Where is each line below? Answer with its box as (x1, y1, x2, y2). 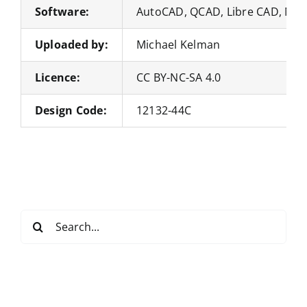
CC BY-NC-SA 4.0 (136, 69, 221, 85)
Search (20, 210, 57, 225)
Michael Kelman (136, 36, 221, 52)
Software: (34, 3, 90, 19)
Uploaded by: (34, 36, 108, 52)
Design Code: (34, 102, 107, 118)
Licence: (34, 69, 80, 85)
